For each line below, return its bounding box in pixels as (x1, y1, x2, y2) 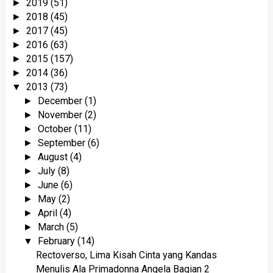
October (38, 122, 75, 135)
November (38, 108, 85, 121)
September (38, 136, 88, 149)
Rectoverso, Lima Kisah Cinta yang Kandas (35, 249, 217, 261)
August (38, 151, 71, 163)
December (38, 94, 85, 107)
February (38, 235, 78, 247)
